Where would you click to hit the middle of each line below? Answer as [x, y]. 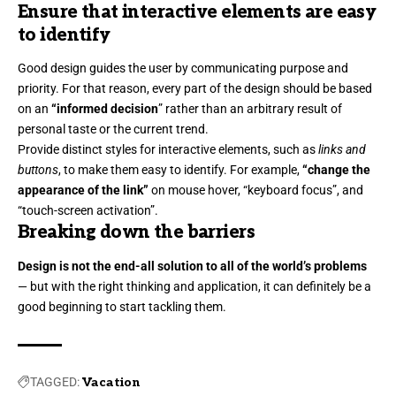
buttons [38, 170]
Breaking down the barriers [136, 233]
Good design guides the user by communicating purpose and [183, 69]
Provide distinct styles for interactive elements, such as [168, 150]
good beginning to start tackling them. [122, 306]
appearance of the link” [83, 190]
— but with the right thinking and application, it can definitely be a [194, 286]
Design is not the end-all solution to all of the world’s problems [192, 266]
